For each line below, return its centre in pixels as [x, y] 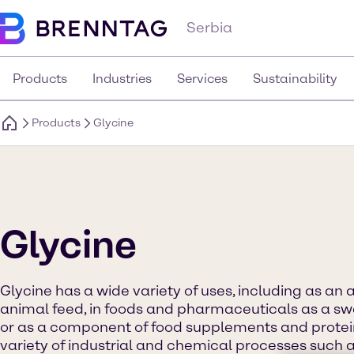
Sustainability [295, 79]
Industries [122, 79]
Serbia [209, 28]
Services [202, 79]
